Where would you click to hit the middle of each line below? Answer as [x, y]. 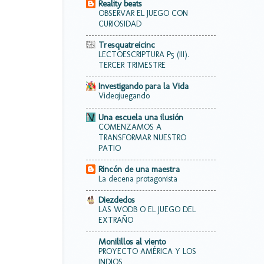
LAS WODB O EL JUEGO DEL [147, 210]
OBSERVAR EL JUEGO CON [143, 13]
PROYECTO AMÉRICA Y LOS [147, 251]
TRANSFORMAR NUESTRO [142, 137]
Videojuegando [124, 96]
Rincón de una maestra [139, 169]
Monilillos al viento [132, 241]
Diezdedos [117, 200]
